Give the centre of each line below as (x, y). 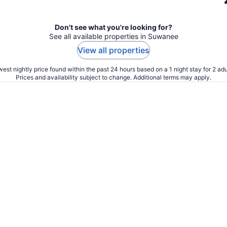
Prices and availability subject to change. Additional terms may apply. (113, 77)
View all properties (113, 50)
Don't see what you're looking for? (113, 27)
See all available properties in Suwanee (113, 36)
